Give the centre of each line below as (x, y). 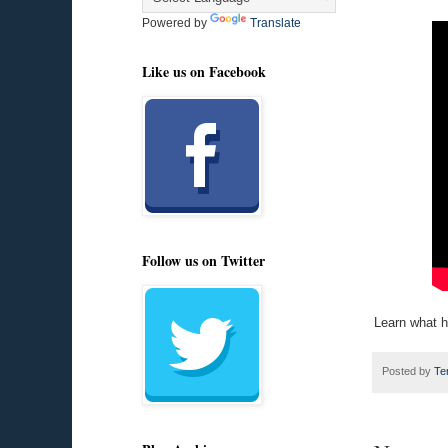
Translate (275, 23)
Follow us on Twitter (203, 260)
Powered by (176, 23)
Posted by (408, 370)
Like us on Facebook (204, 71)
